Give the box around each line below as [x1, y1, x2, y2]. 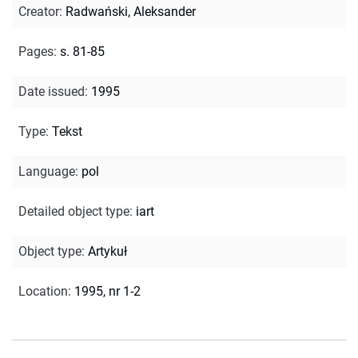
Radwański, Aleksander [66, 3, 196, 19]
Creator [18, 3, 59, 19]
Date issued [18, 83, 85, 99]
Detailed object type [18, 203, 129, 219]
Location [18, 283, 68, 299]
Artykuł [88, 243, 127, 259]
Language [18, 163, 75, 179]
